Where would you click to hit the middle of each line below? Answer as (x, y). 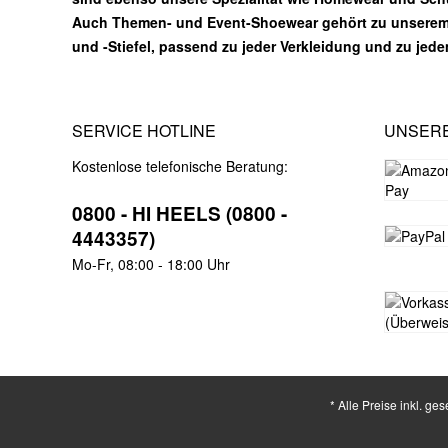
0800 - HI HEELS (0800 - (179, 213)
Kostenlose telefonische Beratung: (180, 166)
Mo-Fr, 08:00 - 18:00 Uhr (151, 264)
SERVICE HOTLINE (144, 130)
